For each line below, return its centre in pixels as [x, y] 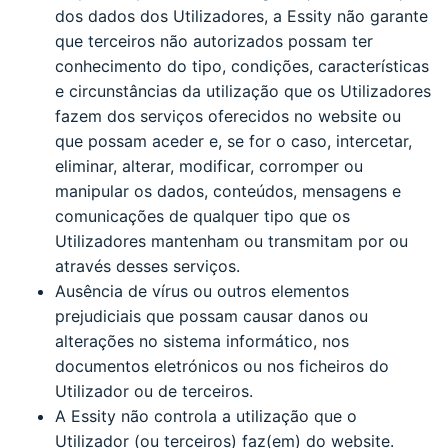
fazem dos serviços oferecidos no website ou [228, 115]
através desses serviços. [147, 265]
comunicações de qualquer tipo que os [202, 215]
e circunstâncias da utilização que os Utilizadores [243, 90]
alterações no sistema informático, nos [202, 340]
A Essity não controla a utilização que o [206, 415]
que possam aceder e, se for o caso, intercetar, [233, 140]
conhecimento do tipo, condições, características [242, 65]
